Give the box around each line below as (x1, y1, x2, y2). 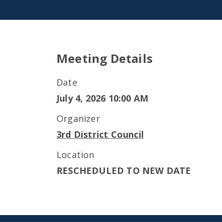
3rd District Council (56, 128, 144, 140)
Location (56, 149, 95, 161)
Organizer (56, 112, 100, 124)
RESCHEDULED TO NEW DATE (56, 165, 191, 176)
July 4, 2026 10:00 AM (56, 92, 149, 104)
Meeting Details (56, 50, 153, 66)
